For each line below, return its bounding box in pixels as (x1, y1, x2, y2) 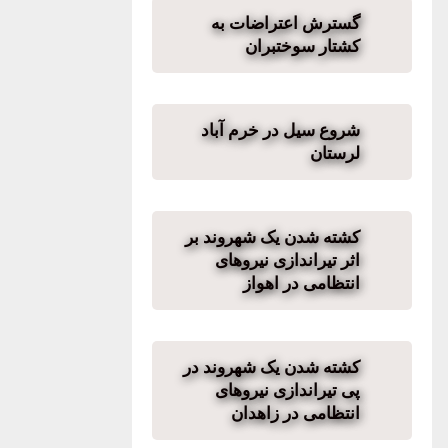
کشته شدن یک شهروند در (183, 358, 360, 376)
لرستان (310, 144, 360, 162)
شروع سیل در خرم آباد (201, 121, 360, 139)
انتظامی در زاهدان (231, 404, 360, 422)
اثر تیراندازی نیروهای (215, 251, 360, 269)
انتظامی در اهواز (243, 274, 360, 292)
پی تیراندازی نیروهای (215, 381, 360, 399)
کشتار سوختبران (245, 37, 360, 55)
